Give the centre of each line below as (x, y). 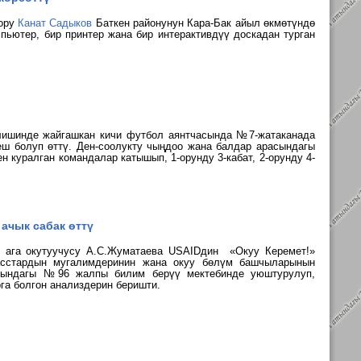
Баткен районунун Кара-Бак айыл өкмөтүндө (203, 23)
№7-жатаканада (276, 135)
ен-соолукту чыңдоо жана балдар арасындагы (199, 146)
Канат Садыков (55, 23)
